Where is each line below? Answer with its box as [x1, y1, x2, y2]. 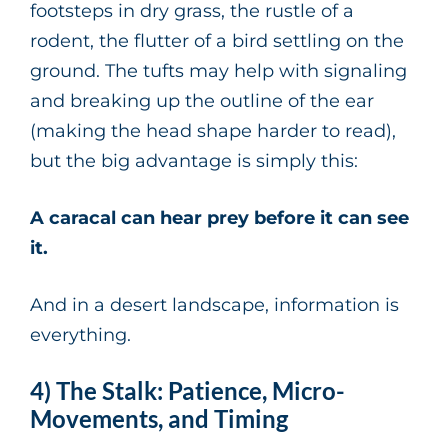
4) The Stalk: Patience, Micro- [30, 376, 345, 406]
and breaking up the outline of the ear [30, 90, 374, 113]
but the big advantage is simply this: [30, 150, 358, 173]
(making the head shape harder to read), [30, 120, 396, 143]
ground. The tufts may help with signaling [30, 60, 407, 83]
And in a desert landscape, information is [30, 294, 399, 317]
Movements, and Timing [30, 404, 288, 434]
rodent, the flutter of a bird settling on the [30, 30, 404, 53]
